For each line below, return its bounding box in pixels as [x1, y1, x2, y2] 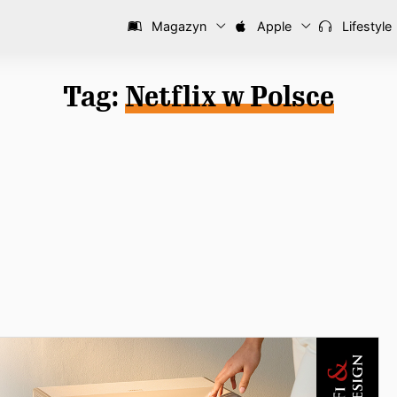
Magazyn [148, 19, 206, 34]
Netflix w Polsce [125, 80, 334, 113]
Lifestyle [339, 19, 392, 34]
